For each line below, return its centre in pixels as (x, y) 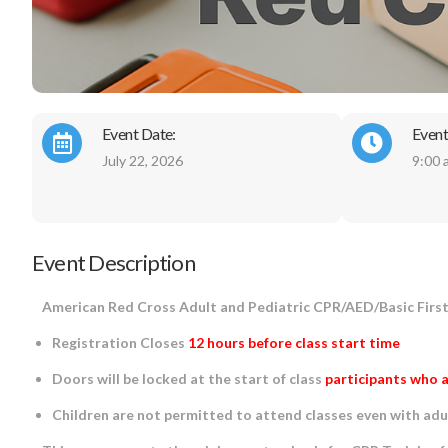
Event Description (113, 263)
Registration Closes (120, 343)
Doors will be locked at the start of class (188, 379)
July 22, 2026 (142, 160)
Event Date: (139, 133)
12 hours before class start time (294, 343)
